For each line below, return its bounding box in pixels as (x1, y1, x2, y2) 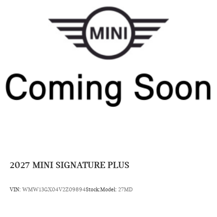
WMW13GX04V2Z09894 (22, 186, 86, 193)
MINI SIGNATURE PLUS (32, 159, 129, 170)
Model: (100, 186, 118, 193)
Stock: (86, 186, 100, 193)
